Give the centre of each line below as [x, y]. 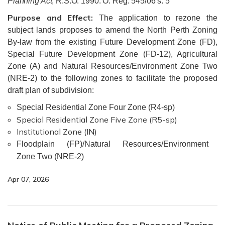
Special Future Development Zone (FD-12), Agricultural [113, 54]
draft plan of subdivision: [51, 90]
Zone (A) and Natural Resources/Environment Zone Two [113, 66]
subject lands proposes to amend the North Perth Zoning [113, 30]
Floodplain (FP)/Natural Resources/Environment [113, 144]
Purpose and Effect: [53, 18]
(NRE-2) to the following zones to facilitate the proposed [113, 78]
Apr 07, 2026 [28, 179]
